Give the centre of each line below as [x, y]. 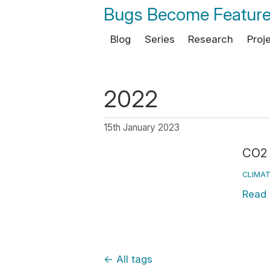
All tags [133, 259]
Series [159, 39]
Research [211, 39]
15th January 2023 [142, 127]
